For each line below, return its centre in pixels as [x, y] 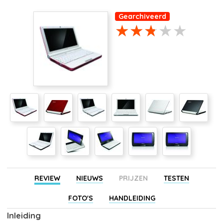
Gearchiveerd [142, 16]
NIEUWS [89, 178]
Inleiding [24, 215]
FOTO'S [80, 198]
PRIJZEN [133, 178]
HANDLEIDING [132, 198]
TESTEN [176, 178]
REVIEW [47, 178]
